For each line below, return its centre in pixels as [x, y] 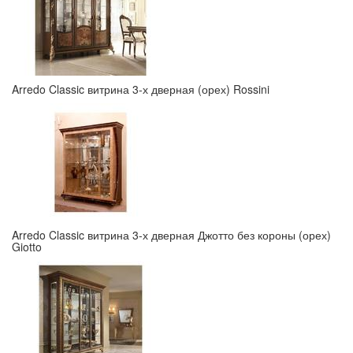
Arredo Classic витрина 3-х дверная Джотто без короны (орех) [171, 234]
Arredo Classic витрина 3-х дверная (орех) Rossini [141, 89]
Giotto [27, 246]
